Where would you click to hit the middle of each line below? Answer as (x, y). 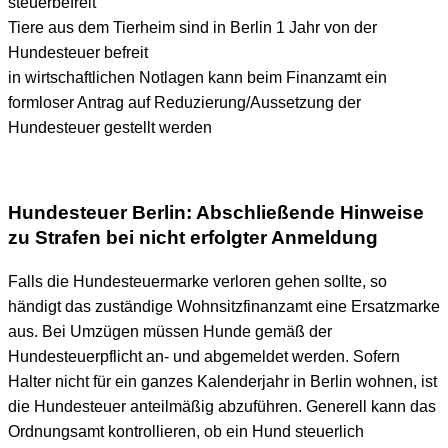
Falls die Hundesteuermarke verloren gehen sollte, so (197, 281)
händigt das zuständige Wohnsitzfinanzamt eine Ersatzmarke (224, 306)
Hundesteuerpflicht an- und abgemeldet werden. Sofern (204, 356)
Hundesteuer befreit (78, 53)
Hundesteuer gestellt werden (110, 128)
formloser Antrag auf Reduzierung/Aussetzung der (184, 103)
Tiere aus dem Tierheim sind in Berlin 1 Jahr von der (192, 28)
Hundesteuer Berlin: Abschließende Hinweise (216, 212)
